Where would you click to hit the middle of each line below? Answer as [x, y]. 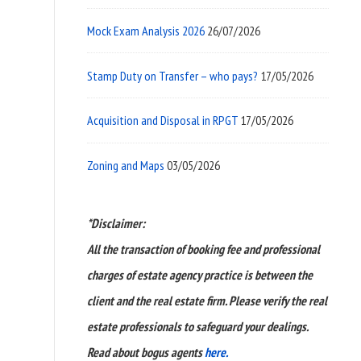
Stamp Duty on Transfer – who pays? [172, 75]
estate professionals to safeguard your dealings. [197, 326]
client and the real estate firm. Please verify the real [207, 300]
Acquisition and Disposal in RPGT [162, 120]
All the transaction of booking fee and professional [203, 249]
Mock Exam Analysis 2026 [146, 31]
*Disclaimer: [116, 223]
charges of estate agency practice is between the [200, 274]
